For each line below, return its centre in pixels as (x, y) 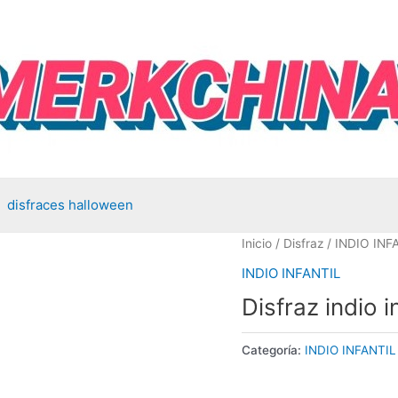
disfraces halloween (70, 205)
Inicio (257, 243)
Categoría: (273, 350)
